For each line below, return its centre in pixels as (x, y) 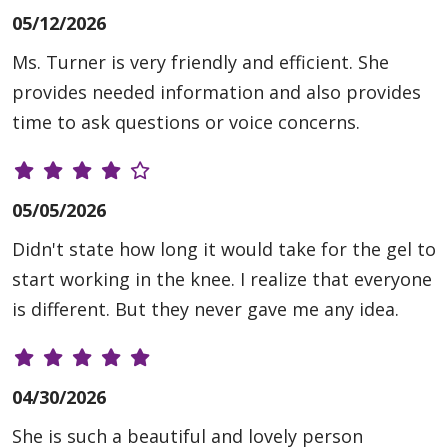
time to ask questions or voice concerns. (186, 122)
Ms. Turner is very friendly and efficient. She (200, 62)
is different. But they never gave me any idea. (205, 309)
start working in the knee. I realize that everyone (222, 279)
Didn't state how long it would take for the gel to (224, 249)
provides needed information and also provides (216, 92)
